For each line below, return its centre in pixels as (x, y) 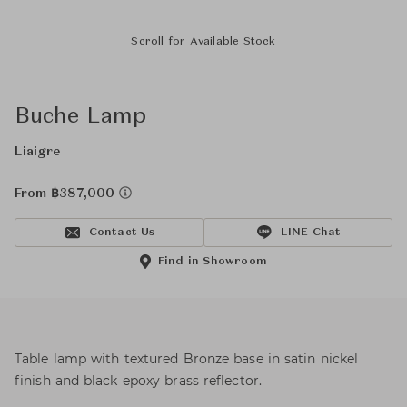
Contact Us (122, 233)
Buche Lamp (80, 117)
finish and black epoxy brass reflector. (138, 381)
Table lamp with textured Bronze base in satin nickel (187, 359)
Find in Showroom (213, 262)
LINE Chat (311, 233)
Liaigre (37, 152)
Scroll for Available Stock (203, 42)
